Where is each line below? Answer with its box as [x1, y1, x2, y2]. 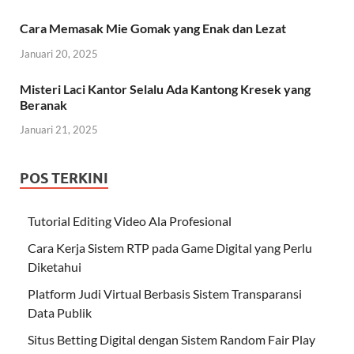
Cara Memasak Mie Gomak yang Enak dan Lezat [20, 20, 286, 36]
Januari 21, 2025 [20, 123, 98, 137]
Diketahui [28, 259, 81, 275]
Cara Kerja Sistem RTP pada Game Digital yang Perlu [28, 240, 312, 256]
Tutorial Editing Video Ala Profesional [28, 213, 232, 229]
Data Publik [28, 305, 92, 321]
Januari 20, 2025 [20, 47, 98, 60]
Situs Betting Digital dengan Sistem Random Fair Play [28, 332, 315, 348]
